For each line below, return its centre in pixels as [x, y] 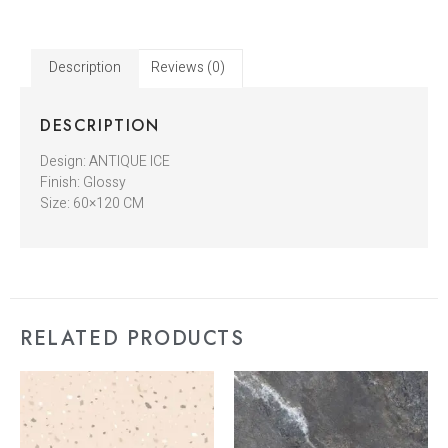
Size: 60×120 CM [92, 203]
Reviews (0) [188, 68]
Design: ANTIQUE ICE [105, 161]
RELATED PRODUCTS [132, 339]
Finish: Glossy [83, 182]
